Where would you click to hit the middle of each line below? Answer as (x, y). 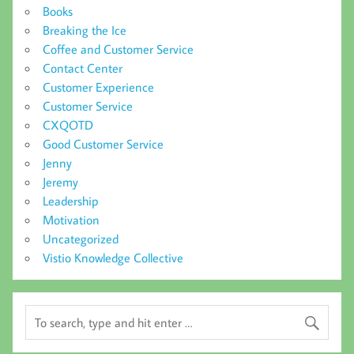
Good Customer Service (103, 143)
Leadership (71, 200)
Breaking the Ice (85, 30)
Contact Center (83, 68)
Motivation (71, 219)
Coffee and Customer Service (118, 49)
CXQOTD (68, 124)
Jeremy (60, 181)
